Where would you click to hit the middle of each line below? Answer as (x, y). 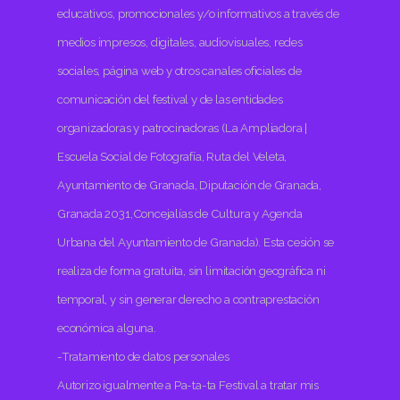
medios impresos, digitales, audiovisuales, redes (180, 42)
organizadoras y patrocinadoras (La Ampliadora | (183, 127)
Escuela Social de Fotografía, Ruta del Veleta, (172, 156)
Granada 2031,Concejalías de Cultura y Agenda (180, 213)
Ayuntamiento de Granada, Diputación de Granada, (190, 184)
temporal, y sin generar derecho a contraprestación (188, 299)
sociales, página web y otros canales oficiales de (179, 70)
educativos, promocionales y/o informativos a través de (198, 13)
